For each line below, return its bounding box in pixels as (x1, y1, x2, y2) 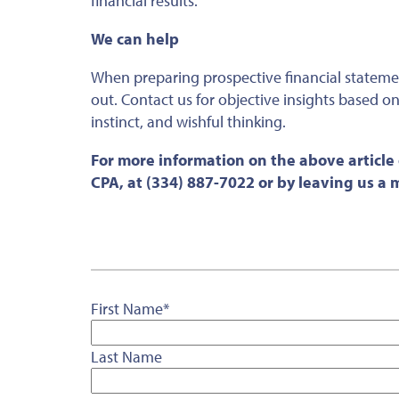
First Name (91, 297, 163, 319)
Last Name (91, 346, 162, 367)
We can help (91, 28, 179, 49)
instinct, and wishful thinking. (91, 110, 286, 132)
